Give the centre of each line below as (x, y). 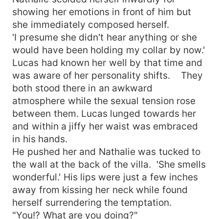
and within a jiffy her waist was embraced (105, 126)
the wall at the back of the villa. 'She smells (109, 164)
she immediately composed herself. (92, 24)
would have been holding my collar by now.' (109, 50)
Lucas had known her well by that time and (108, 62)
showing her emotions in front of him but (102, 11)
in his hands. (40, 139)
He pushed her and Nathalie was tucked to (107, 151)
